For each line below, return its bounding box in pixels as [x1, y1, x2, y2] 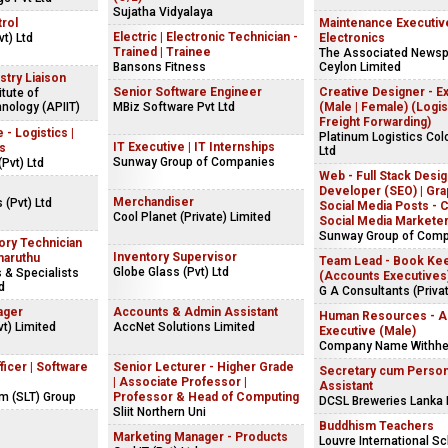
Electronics [319, 31, 385, 45]
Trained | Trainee [113, 45, 211, 59]
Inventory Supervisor [113, 250, 237, 264]
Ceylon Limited [319, 60, 401, 74]
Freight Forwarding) [319, 115, 431, 129]
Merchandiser [113, 195, 194, 209]
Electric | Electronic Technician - [113, 30, 298, 44]
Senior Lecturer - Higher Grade [113, 360, 294, 374]
